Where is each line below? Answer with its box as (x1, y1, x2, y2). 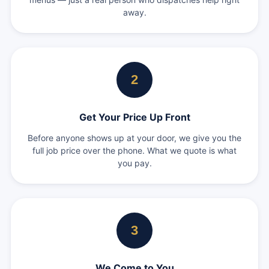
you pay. (117, 158, 152, 168)
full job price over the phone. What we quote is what (32, 145, 237, 156)
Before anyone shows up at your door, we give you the (28, 133, 241, 143)
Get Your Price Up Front (79, 111, 190, 123)
